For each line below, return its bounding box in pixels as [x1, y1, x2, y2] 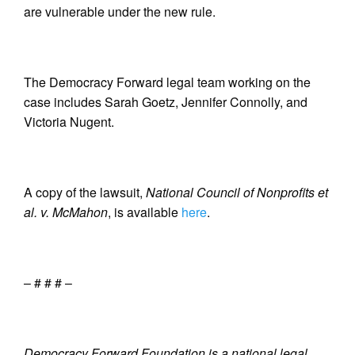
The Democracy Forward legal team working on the [24, 73, 311, 91]
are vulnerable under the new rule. [24, 2, 216, 21]
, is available [108, 203, 181, 221]
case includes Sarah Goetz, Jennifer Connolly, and [24, 93, 307, 111]
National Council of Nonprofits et [146, 183, 328, 201]
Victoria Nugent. [24, 113, 117, 131]
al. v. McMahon [24, 203, 108, 221]
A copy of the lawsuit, [24, 183, 146, 201]
